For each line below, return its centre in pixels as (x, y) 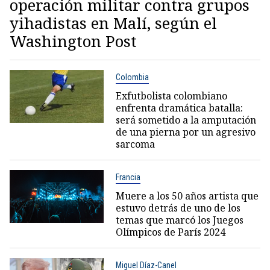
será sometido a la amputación (186, 120)
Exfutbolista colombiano (171, 96)
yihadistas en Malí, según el (113, 23)
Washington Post (73, 41)
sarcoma (135, 144)
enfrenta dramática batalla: (179, 108)
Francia (128, 177)
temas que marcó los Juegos (179, 220)
